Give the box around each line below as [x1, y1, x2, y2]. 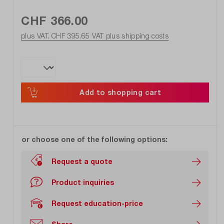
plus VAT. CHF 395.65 [21, 31, 92, 40]
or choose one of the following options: [21, 135, 167, 144]
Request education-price [51, 198, 143, 207]
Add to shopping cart [79, 88, 161, 97]
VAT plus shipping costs [92, 31, 169, 40]
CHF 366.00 [21, 13, 88, 28]
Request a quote [51, 156, 112, 165]
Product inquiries [51, 177, 114, 186]
